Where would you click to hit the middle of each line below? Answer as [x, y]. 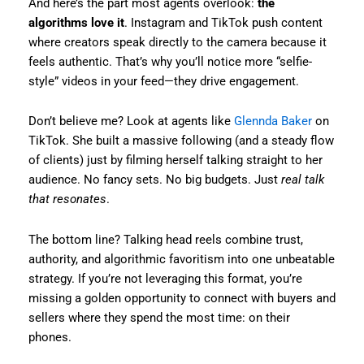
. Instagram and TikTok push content [223, 22]
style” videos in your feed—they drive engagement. [163, 81]
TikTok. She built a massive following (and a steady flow [181, 141]
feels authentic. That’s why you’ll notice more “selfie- [170, 61]
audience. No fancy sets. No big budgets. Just [154, 180]
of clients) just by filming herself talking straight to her [175, 160]
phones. [50, 337]
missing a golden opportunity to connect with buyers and [182, 298]
